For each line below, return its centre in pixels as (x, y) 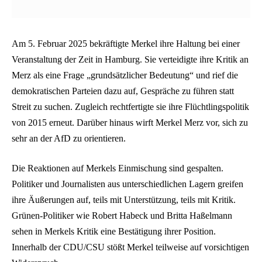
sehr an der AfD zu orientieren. (69, 138)
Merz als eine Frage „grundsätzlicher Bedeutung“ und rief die (125, 75)
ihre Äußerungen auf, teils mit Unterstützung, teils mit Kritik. (124, 200)
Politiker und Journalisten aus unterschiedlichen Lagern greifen (127, 184)
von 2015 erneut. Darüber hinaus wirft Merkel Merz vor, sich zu (130, 122)
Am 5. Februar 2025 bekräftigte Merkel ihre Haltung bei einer (126, 43)
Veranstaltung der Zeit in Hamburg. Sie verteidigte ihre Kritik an (130, 59)
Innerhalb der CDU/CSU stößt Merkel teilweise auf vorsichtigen (130, 247)
